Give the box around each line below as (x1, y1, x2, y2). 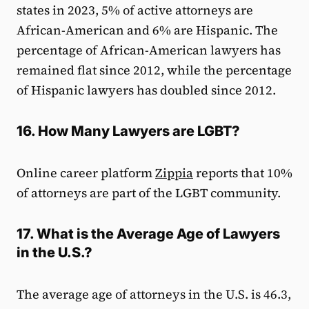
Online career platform (17, 163, 155, 181)
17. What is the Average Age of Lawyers (17, 225, 280, 242)
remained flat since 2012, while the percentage (17, 61, 292, 79)
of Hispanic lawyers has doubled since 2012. (17, 81, 276, 99)
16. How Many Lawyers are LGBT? (17, 122, 240, 139)
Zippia (155, 163, 193, 181)
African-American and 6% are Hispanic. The (17, 21, 278, 39)
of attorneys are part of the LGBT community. (17, 183, 281, 201)
